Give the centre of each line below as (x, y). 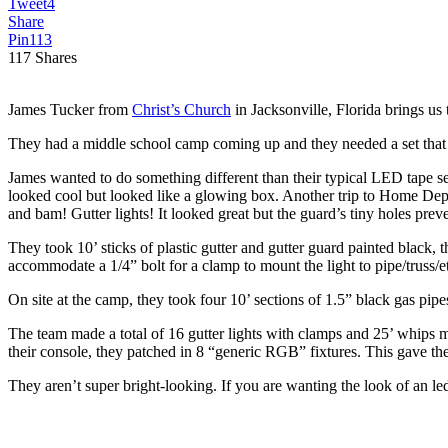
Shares (56, 57)
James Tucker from (70, 109)
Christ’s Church (181, 109)
